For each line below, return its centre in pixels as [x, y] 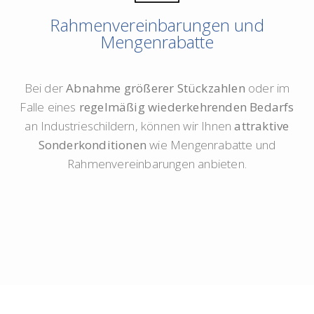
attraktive [262, 126]
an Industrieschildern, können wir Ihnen [130, 126]
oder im [267, 88]
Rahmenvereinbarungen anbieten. [157, 164]
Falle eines [49, 107]
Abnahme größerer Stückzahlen [156, 88]
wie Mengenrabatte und [211, 145]
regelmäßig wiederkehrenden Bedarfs [186, 107]
